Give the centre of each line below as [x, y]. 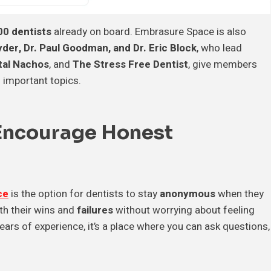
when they [240, 194]
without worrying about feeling [184, 211]
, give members [223, 65]
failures [95, 211]
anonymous [188, 194]
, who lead [219, 48]
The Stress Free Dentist [130, 65]
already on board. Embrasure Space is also [149, 32]
